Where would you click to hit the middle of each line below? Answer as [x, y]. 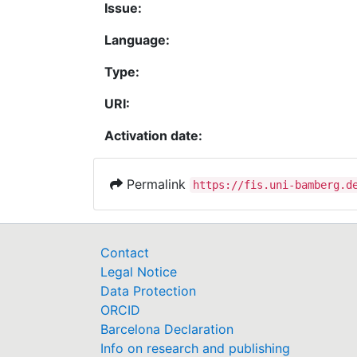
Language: [137, 39]
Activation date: [153, 135]
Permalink [156, 184]
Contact [125, 253]
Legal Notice [139, 272]
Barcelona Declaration [167, 329]
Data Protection [148, 291]
